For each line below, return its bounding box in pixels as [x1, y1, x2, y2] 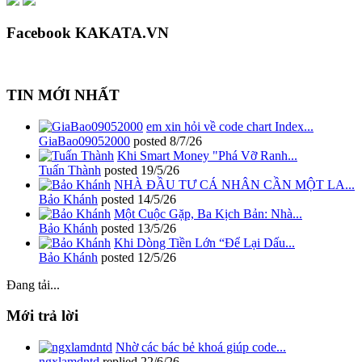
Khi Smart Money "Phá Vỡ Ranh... [117, 148, 297, 162]
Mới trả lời [6, 307, 78, 325]
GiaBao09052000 [39, 133, 130, 148]
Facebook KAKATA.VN [6, 23, 169, 41]
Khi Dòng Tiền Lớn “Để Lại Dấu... [114, 235, 295, 250]
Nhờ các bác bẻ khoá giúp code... [116, 340, 286, 355]
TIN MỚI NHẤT [6, 86, 120, 103]
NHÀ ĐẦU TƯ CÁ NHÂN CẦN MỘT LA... [114, 177, 355, 192]
